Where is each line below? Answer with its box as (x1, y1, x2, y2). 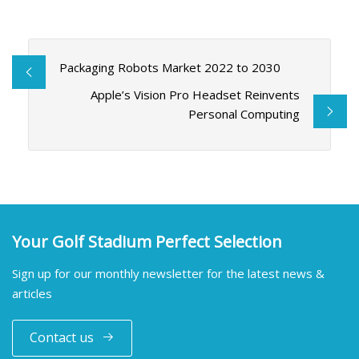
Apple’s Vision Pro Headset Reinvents (91, 87, 301, 103)
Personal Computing (188, 106, 301, 123)
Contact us (30, 329, 94, 347)
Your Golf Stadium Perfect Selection (12, 230, 282, 252)
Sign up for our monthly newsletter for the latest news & (12, 264, 325, 281)
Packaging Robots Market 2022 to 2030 (58, 59, 280, 76)
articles (12, 284, 52, 301)
